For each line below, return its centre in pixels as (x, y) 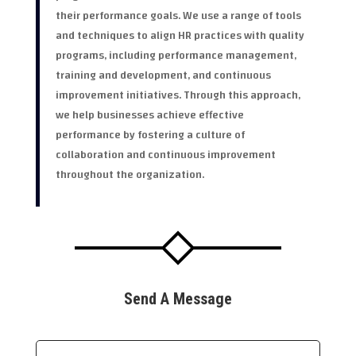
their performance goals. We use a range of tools (178, 16)
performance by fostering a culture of (150, 135)
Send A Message (178, 299)
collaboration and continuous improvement (165, 155)
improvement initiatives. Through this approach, (178, 95)
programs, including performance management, (176, 56)
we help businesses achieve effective (149, 115)
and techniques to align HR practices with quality (180, 36)
